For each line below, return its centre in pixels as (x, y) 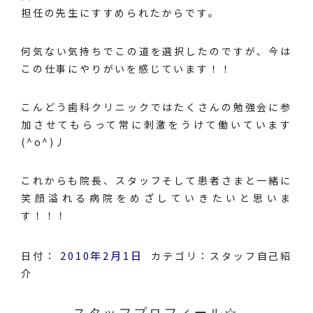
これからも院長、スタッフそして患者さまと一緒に (156, 180)
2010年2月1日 (102, 255)
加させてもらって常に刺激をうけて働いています (156, 124)
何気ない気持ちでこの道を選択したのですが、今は (156, 51)
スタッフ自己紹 (251, 256)
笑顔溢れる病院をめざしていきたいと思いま (156, 198)
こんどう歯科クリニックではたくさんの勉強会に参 (156, 107)
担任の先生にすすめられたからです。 (121, 13)
